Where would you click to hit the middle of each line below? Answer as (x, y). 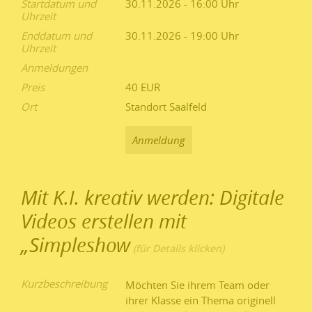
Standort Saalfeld (166, 106)
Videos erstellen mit (104, 220)
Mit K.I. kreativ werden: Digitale (153, 197)
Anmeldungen (54, 67)
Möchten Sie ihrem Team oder (197, 284)
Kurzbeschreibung (64, 283)
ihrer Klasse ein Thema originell (201, 300)
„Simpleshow (76, 244)
